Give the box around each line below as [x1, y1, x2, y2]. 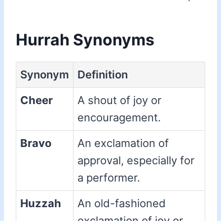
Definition [77, 68, 128, 81]
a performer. [77, 171, 140, 184]
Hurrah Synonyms [16, 30, 154, 50]
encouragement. [77, 111, 161, 124]
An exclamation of [77, 137, 169, 150]
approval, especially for [77, 154, 194, 167]
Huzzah [20, 197, 61, 210]
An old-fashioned [77, 197, 166, 210]
